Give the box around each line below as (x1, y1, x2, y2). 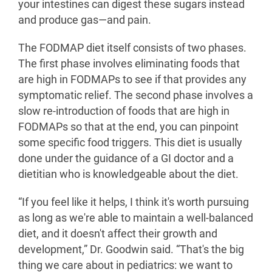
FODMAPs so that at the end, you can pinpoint (18, 120, 239, 133)
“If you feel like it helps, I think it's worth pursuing (18, 195, 249, 208)
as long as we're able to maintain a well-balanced (18, 211, 253, 224)
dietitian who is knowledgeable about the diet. (18, 168, 239, 180)
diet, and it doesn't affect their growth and (18, 227, 217, 240)
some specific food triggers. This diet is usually (18, 136, 242, 149)
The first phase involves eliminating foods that (18, 57, 240, 70)
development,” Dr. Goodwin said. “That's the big (18, 243, 244, 256)
